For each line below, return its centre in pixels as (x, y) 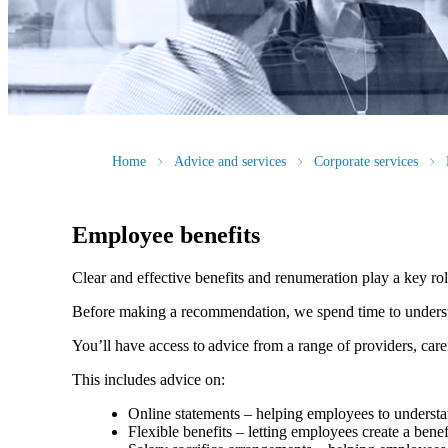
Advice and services (230, 162)
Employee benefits (166, 234)
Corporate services (366, 162)
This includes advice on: (150, 379)
